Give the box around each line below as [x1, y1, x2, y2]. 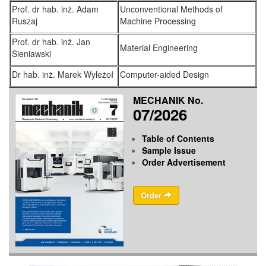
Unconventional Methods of [120, 3, 223, 15]
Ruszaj [12, 15, 37, 27]
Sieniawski [12, 47, 51, 60]
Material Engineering [120, 42, 198, 54]
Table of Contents [142, 132, 214, 145]
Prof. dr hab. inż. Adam [12, 3, 99, 15]
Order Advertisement [142, 156, 226, 169]
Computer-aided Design [120, 68, 209, 81]
